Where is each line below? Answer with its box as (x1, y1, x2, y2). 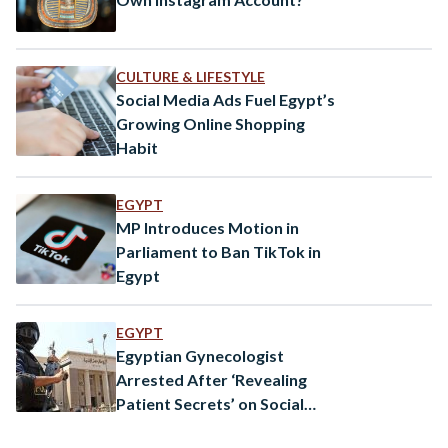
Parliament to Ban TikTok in (116, 241, 321, 261)
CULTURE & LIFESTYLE (116, 67, 265, 85)
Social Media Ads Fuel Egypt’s (116, 89, 335, 109)
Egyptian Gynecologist (116, 345, 284, 365)
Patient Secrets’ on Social (116, 393, 304, 413)
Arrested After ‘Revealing (116, 369, 307, 389)
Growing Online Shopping (116, 113, 305, 133)
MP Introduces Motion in (116, 217, 299, 237)
